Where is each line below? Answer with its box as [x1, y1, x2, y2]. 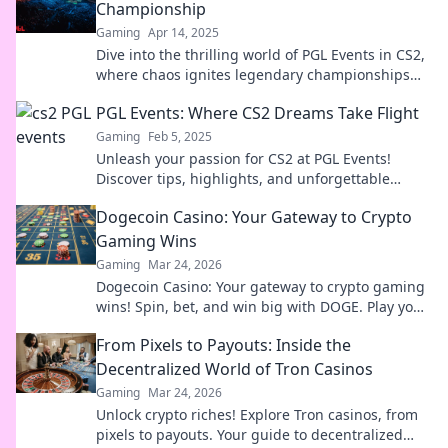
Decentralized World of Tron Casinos [96, 358, 373, 380]
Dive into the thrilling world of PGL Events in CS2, [96, 45, 425, 64]
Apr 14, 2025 [148, 24, 219, 41]
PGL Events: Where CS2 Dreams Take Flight [96, 102, 419, 124]
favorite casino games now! [96, 317, 279, 336]
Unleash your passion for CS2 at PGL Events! [96, 149, 391, 168]
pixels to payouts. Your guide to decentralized [96, 425, 403, 444]
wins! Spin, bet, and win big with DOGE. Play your [96, 297, 428, 316]
